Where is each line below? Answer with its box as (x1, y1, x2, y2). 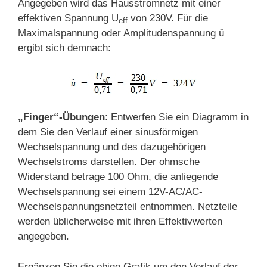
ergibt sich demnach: (18, 42, 111, 54)
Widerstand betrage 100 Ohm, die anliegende (18, 171, 218, 183)
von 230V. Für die (128, 13, 208, 24)
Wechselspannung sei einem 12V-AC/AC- (18, 186, 203, 198)
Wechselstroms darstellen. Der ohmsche (18, 156, 200, 168)
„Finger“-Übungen (18, 111, 105, 123)
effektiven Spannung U (18, 13, 119, 24)
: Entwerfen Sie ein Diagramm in (105, 111, 249, 123)
